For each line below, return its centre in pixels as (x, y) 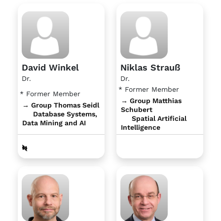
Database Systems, (64, 114)
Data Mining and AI (54, 123)
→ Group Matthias (151, 101)
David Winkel (50, 68)
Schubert (137, 110)
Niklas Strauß (150, 68)
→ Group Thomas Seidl (61, 105)
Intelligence (141, 128)
